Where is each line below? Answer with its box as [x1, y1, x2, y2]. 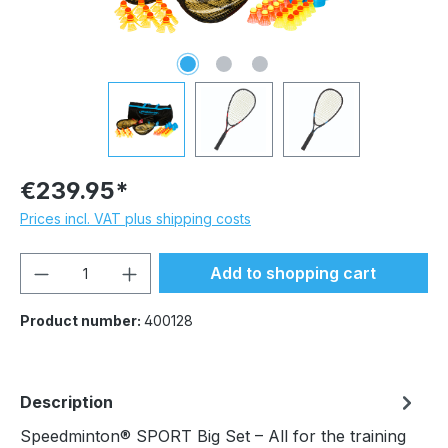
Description [20, 392, 113, 413]
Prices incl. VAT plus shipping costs [20, 210, 251, 228]
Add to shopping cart [210, 263, 377, 284]
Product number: [20, 312, 144, 330]
